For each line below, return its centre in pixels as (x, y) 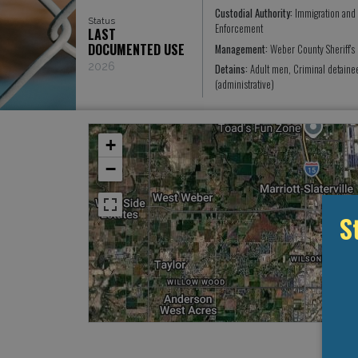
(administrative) (244, 85)
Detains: (232, 70)
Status (101, 21)
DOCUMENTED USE (136, 50)
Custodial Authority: (255, 14)
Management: (242, 49)
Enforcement (239, 29)
